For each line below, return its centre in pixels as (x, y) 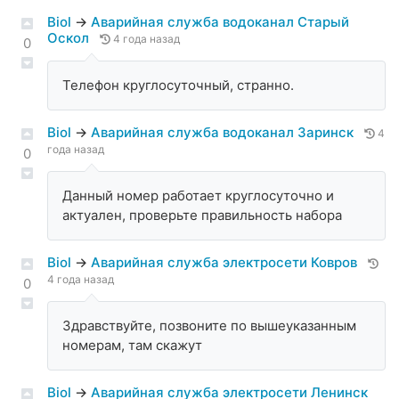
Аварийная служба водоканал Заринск (224, 133)
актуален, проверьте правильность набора (202, 216)
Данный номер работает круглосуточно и (198, 196)
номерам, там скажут (132, 346)
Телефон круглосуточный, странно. (178, 85)
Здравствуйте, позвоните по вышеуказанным (209, 326)
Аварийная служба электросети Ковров (226, 263)
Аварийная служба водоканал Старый (220, 22)
